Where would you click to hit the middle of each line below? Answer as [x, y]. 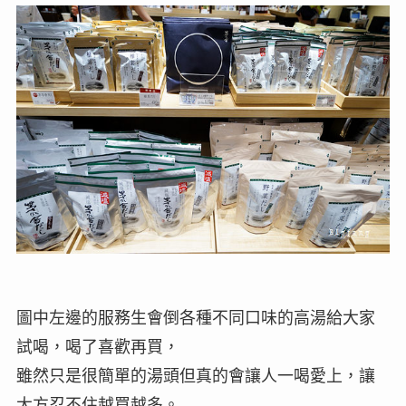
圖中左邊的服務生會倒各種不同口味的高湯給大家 [195, 319]
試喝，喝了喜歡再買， [97, 348]
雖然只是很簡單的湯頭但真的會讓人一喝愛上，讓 [195, 377]
